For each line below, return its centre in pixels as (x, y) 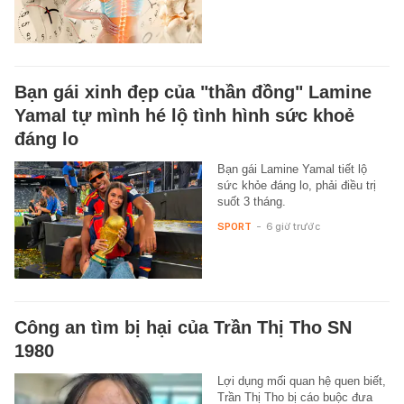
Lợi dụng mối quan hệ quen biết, (301, 381)
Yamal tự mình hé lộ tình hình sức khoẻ (184, 116)
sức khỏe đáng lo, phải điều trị (296, 186)
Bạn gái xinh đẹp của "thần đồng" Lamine (193, 92)
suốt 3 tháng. (251, 202)
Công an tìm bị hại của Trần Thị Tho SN (183, 328)
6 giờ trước (293, 227)
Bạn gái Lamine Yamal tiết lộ (292, 170)
